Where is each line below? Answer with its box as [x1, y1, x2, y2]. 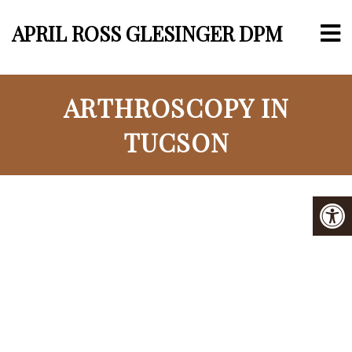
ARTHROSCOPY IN [63, 90, 289, 124]
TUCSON [123, 125, 229, 159]
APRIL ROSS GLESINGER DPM [12, 20, 283, 47]
